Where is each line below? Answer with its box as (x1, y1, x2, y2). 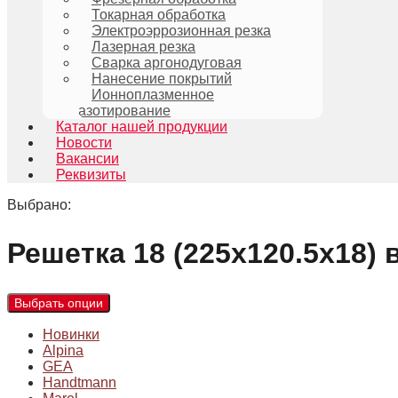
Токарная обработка (92, 7, 226, 22)
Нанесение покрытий (92, 71, 232, 86)
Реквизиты (56, 167, 126, 182)
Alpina (43, 343, 84, 359)
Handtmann (43, 375, 116, 391)
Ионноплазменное (92, 87, 214, 102)
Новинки (43, 327, 99, 343)
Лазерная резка (92, 39, 195, 54)
